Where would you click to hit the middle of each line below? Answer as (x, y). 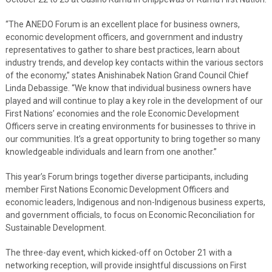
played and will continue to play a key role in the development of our (134, 100)
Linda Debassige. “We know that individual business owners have (128, 88)
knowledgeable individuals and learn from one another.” (111, 151)
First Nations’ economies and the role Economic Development (122, 113)
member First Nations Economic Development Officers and (117, 189)
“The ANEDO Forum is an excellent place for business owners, (122, 24)
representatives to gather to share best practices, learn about (122, 49)
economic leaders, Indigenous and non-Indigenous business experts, (135, 202)
